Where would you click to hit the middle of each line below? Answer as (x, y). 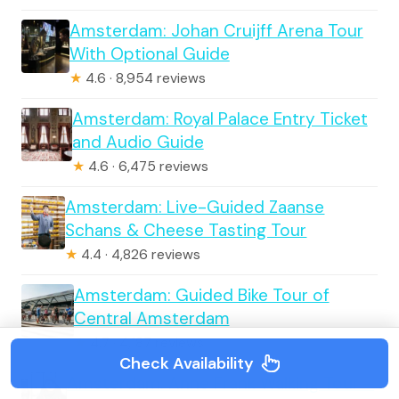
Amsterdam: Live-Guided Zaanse (195, 207)
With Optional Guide (149, 54)
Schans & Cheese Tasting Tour (186, 230)
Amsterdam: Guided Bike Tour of (201, 295)
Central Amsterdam (151, 318)
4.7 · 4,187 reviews (145, 343)
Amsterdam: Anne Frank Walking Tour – (221, 383)
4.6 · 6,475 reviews (146, 167)
